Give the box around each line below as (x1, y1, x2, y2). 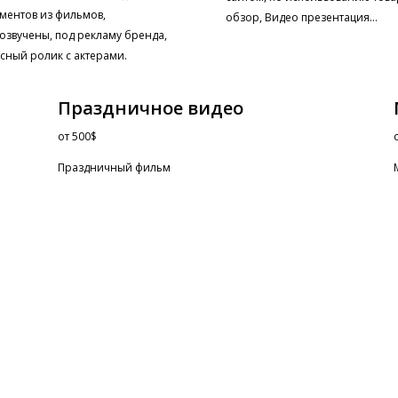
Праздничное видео (57, 96, 243, 121)
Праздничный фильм (57, 160, 171, 176)
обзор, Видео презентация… (225, 10, 378, 26)
